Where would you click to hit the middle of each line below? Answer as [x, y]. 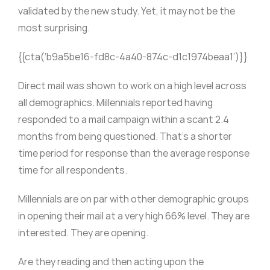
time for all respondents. [72, 170]
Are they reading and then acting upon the [111, 262]
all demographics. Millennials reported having [115, 103]
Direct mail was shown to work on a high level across [132, 86]
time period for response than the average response [133, 153]
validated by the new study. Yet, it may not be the [126, 11]
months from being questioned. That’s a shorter [125, 137]
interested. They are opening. [83, 233]
